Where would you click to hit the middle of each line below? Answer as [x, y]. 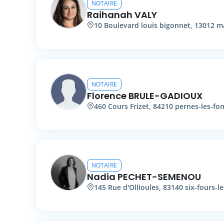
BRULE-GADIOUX [165, 95]
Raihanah [110, 14]
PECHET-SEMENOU [159, 176]
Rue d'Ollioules [133, 187]
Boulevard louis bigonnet [147, 25]
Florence [107, 95]
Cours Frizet [128, 106]
